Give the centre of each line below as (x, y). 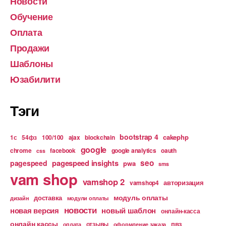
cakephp (176, 137)
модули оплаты (88, 198)
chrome (21, 151)
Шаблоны (32, 64)
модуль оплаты (140, 197)
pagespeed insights (85, 163)
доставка (48, 198)
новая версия (35, 211)
